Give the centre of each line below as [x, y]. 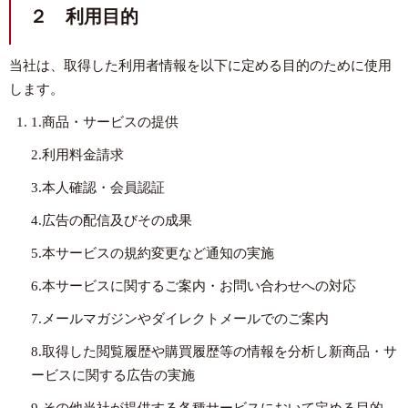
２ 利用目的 [84, 16]
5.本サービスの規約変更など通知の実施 [153, 253]
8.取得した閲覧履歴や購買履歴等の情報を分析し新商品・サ [214, 352]
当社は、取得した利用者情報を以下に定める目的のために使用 [200, 66]
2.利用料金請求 [77, 155]
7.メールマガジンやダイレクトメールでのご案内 [180, 319]
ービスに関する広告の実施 [113, 375]
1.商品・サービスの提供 [105, 122]
